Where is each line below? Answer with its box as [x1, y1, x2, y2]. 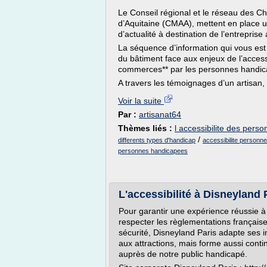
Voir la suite [118, 96, 164, 105]
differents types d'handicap [118, 136, 195, 144]
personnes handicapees [118, 147, 188, 154]
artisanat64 [139, 110, 181, 119]
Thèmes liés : [118, 123, 175, 133]
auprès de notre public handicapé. [119, 249, 247, 259]
